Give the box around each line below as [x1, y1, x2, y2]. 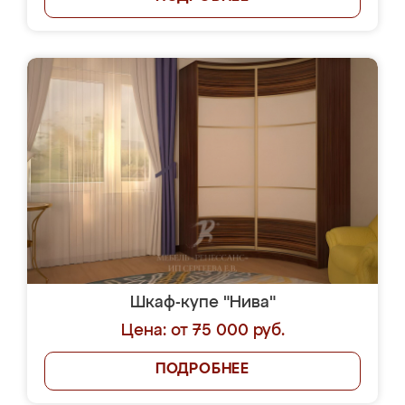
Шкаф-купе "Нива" [129, 295, 276, 311]
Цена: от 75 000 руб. [120, 323, 285, 339]
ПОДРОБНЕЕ [155, 363, 250, 377]
